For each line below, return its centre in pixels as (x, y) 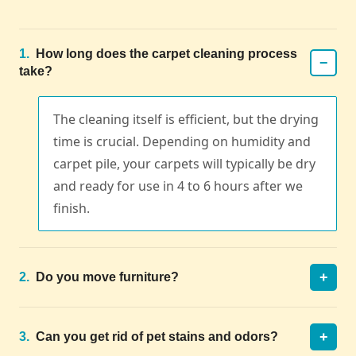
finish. (72, 209)
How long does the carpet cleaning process (165, 54)
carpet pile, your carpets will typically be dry (184, 164)
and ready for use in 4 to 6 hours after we (178, 186)
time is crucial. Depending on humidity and (182, 142)
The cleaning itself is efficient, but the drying (186, 120)
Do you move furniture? (106, 277)
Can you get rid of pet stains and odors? (155, 337)
